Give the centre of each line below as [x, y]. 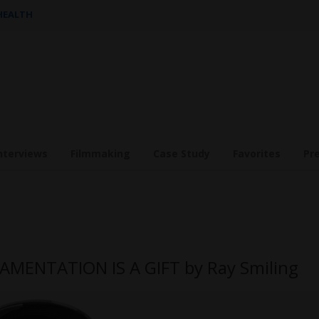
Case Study [182, 153]
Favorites [257, 153]
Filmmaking [100, 153]
